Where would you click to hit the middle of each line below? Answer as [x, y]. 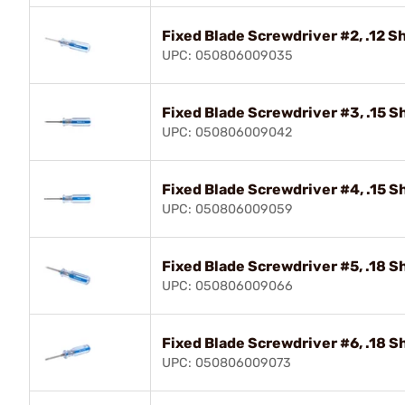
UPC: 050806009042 [227, 132]
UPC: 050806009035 [227, 56]
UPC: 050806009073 [226, 363]
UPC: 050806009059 [227, 209]
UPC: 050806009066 [227, 286]
